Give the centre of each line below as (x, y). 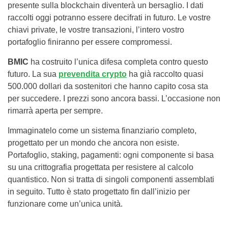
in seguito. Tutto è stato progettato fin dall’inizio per (99, 192)
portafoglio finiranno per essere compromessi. (90, 42)
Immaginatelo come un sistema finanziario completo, (102, 131)
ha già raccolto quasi (165, 74)
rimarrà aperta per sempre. (55, 111)
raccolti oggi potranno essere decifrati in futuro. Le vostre (109, 18)
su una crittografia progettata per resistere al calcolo (101, 167)
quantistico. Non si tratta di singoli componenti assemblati (111, 180)
